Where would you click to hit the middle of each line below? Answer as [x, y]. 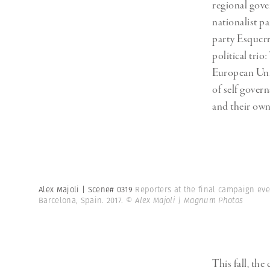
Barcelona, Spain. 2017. [82, 201]
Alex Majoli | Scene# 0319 [87, 190]
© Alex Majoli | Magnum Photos [184, 201]
